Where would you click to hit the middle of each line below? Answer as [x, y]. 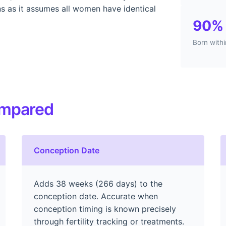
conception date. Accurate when [96, 196]
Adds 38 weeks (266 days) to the [98, 183]
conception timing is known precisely [105, 209]
